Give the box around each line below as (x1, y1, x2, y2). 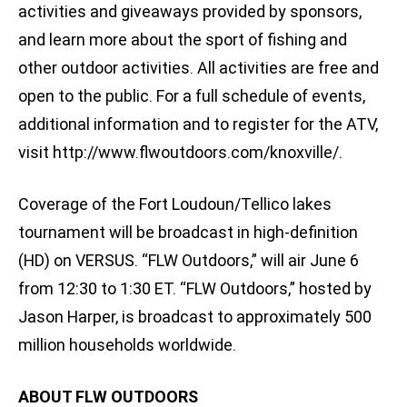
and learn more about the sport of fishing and (18, 30, 347, 50)
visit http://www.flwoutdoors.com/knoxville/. (18, 143, 342, 163)
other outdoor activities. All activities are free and (18, 58, 379, 78)
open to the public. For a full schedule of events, (18, 86, 365, 106)
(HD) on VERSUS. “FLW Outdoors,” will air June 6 (18, 251, 359, 271)
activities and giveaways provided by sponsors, (18, 2, 362, 22)
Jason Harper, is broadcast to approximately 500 (18, 307, 372, 327)
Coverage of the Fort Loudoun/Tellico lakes (18, 194, 332, 214)
